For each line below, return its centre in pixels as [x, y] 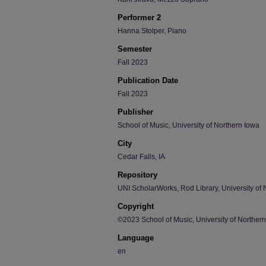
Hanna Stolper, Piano [152, 31]
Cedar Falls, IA [141, 157]
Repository [137, 175]
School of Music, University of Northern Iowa [189, 125]
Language [136, 238]
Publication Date [148, 80]
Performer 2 [139, 18]
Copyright [136, 206]
